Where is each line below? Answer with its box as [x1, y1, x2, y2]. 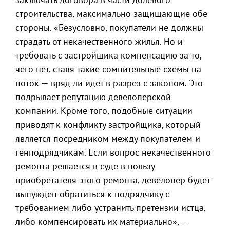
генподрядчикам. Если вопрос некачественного [15, 146, 211, 158]
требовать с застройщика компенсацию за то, [15, 49, 201, 61]
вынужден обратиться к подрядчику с [15, 188, 169, 200]
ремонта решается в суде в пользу [15, 160, 155, 172]
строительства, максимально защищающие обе [15, 8, 207, 20]
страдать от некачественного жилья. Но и [15, 35, 183, 47]
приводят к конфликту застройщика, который [15, 119, 201, 130]
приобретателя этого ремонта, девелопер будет [15, 174, 210, 186]
